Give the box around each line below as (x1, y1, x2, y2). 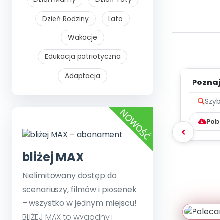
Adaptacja (65, 70, 100, 81)
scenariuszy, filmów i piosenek (22, 183, 137, 195)
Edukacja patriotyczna (44, 52, 121, 62)
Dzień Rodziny (42, 13, 89, 24)
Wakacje (68, 32, 97, 43)
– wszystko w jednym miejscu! (22, 197, 137, 209)
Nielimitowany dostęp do (22, 169, 117, 181)
